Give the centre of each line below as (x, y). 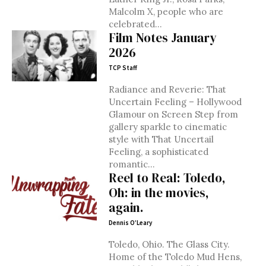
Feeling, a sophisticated (158, 152)
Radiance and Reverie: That (167, 89)
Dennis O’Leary (130, 223)
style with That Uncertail (161, 139)
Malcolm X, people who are (166, 12)
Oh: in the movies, (159, 193)
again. (126, 208)
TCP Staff (123, 68)
